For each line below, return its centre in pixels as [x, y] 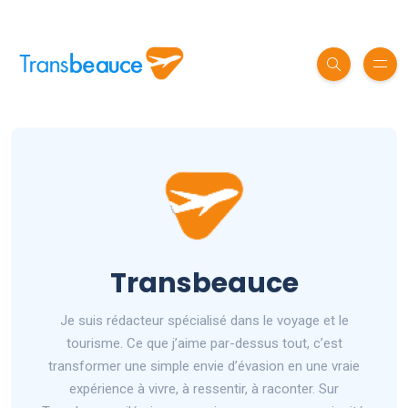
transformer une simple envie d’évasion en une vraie [204, 366]
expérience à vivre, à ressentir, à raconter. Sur [204, 389]
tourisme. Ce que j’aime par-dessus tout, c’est [204, 343]
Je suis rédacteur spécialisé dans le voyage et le [204, 321]
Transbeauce [204, 283]
